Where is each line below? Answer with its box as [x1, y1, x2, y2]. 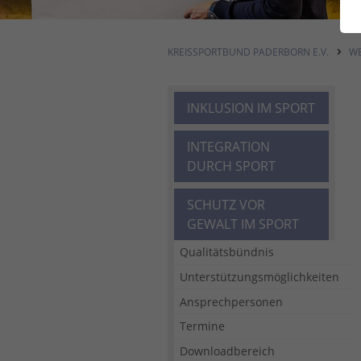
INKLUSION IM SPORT [187, 99, 315, 117]
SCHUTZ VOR [187, 196, 265, 214]
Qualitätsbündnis [180, 244, 275, 260]
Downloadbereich [180, 342, 276, 359]
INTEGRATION [187, 138, 270, 156]
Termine [180, 318, 226, 334]
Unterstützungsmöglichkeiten [180, 268, 340, 284]
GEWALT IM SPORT [187, 215, 299, 233]
